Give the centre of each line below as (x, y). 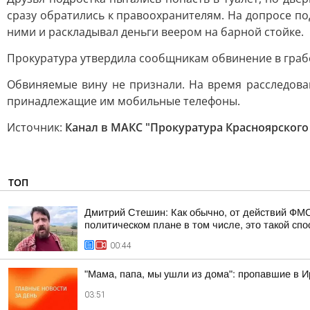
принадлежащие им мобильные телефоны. (124, 101)
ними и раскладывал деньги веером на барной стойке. (155, 32)
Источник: (36, 127)
